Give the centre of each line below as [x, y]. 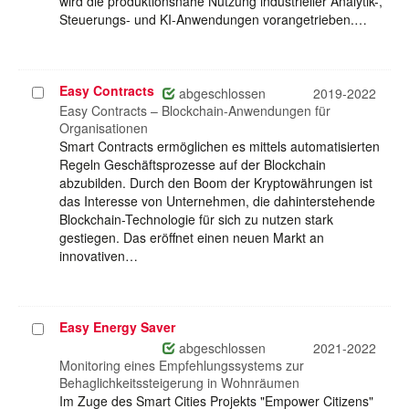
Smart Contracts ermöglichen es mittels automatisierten [220, 147]
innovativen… [99, 256]
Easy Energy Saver [117, 327]
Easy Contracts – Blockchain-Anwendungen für [195, 111]
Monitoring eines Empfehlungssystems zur [182, 366]
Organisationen [104, 128]
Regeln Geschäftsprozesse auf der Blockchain [193, 165]
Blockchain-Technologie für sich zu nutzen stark [196, 220]
